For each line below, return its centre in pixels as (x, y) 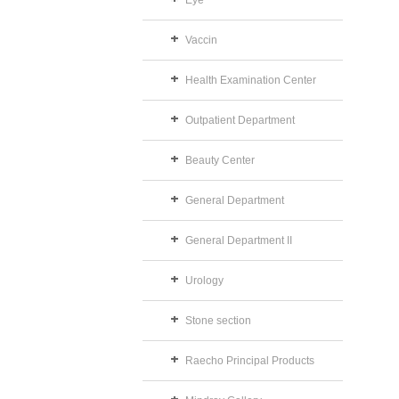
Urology (204, 281)
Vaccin (201, 40)
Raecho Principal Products (250, 361)
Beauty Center (220, 160)
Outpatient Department (240, 120)
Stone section (218, 321)
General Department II (239, 240)
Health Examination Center (251, 80)
